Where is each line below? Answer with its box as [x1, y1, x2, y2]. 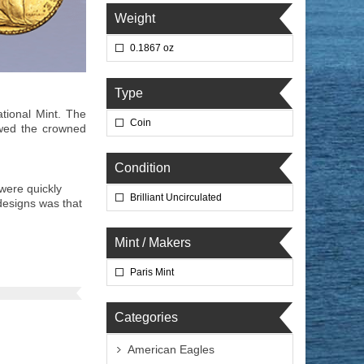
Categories [115, 310, 178, 324]
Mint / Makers [115, 236, 191, 249]
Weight [115, 11, 155, 25]
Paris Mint [130, 266, 174, 278]
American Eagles [128, 343, 214, 356]
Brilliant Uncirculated [130, 192, 222, 203]
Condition [115, 161, 171, 175]
